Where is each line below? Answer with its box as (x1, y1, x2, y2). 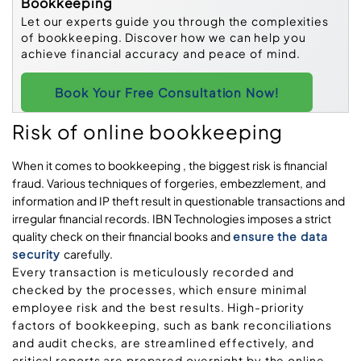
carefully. (64, 247, 114, 262)
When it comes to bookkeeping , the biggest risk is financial (12, 158, 327, 173)
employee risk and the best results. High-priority (12, 300, 305, 315)
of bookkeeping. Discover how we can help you (21, 29, 306, 44)
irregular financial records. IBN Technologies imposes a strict (12, 211, 331, 226)
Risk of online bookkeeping (12, 119, 284, 144)
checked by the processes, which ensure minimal (12, 282, 308, 297)
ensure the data (233, 229, 328, 244)
